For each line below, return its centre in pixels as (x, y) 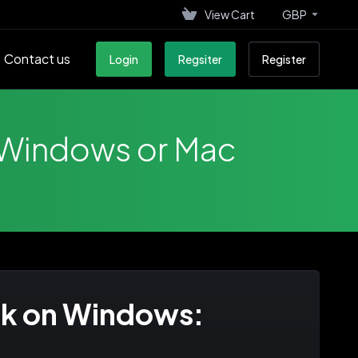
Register (284, 59)
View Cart (230, 14)
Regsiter (200, 59)
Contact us (37, 59)
